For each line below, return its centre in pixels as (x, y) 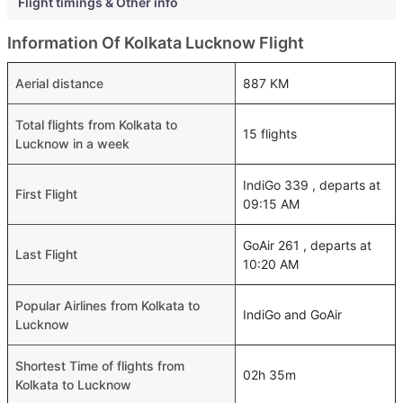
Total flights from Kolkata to (96, 125)
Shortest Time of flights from (100, 366)
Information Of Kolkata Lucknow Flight (156, 43)
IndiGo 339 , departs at (312, 185)
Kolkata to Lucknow (73, 385)
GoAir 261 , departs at (307, 245)
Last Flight (46, 254)
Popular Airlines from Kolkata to (107, 305)
